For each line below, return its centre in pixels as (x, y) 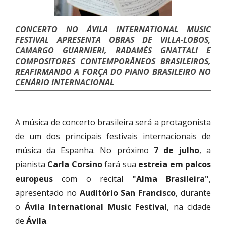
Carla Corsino (75, 164)
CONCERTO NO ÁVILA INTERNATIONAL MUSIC (113, 29)
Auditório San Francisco (128, 192)
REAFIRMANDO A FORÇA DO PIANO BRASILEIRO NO (113, 71)
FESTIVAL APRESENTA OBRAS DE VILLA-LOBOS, (113, 40)
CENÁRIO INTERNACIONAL (65, 82)
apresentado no (47, 192)
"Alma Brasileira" (171, 178)
